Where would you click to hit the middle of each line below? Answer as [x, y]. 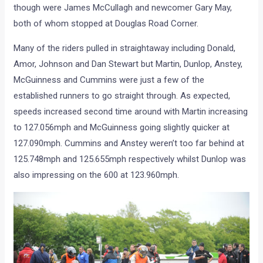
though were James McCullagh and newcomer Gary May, [123, 7]
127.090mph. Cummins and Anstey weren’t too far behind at [129, 143]
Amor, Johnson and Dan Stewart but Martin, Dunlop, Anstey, [128, 64]
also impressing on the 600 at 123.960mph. [97, 175]
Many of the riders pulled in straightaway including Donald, [125, 48]
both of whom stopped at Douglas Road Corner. [106, 23]
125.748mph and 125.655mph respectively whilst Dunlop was [130, 159]
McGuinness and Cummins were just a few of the [109, 80]
